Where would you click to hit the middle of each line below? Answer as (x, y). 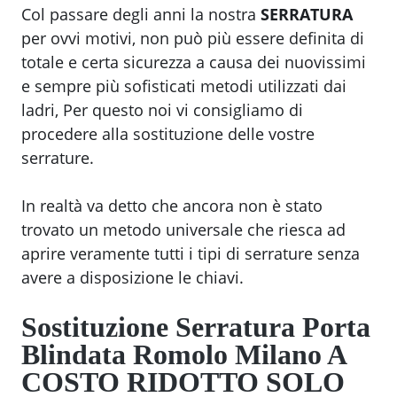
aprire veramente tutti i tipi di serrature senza (191, 254)
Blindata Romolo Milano (171, 355)
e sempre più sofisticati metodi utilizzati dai (184, 86)
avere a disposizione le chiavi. (132, 278)
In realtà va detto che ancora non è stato (172, 206)
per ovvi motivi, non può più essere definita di (193, 39)
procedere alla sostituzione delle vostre (168, 134)
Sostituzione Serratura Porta (196, 327)
